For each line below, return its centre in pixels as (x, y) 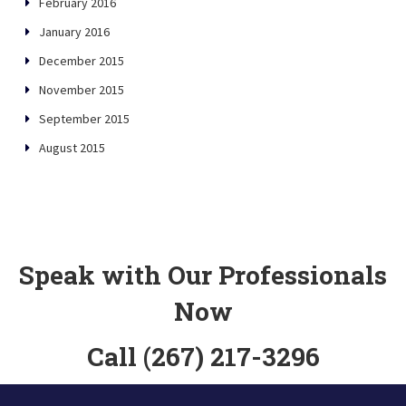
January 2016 (74, 32)
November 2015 (82, 90)
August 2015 (72, 148)
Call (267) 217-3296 (203, 357)
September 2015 (84, 119)
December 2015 (82, 61)
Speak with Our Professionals (203, 275)
